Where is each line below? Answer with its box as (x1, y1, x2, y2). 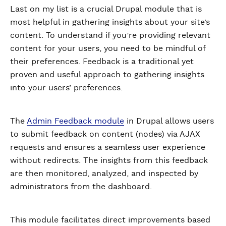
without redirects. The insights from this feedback (10, 156, 208, 164)
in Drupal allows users (124, 117, 214, 125)
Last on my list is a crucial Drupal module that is (10, 5, 202, 13)
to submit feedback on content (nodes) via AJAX (10, 130, 200, 138)
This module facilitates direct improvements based (10, 215, 210, 224)
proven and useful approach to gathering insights (10, 70, 204, 79)
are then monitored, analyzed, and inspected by (10, 169, 198, 178)
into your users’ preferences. (10, 83, 123, 92)
